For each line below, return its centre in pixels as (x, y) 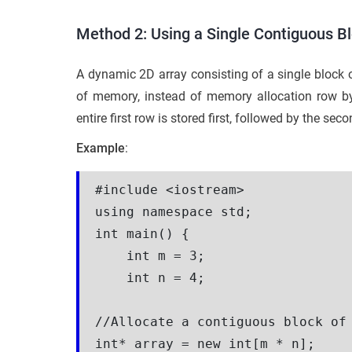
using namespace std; (174, 211)
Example (101, 148)
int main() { (142, 233)
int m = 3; (150, 255)
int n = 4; (150, 277)
